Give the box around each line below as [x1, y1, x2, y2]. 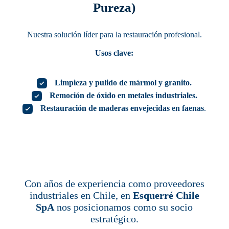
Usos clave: [95, 49, 134, 57]
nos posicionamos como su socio [54, 201, 193, 213]
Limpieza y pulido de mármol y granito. [55, 78, 192, 87]
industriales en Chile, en [29, 190, 133, 201]
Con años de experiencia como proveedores [24, 178, 204, 189]
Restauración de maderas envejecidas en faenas [40, 104, 204, 112]
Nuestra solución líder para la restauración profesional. [27, 30, 202, 39]
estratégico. [90, 213, 139, 224]
